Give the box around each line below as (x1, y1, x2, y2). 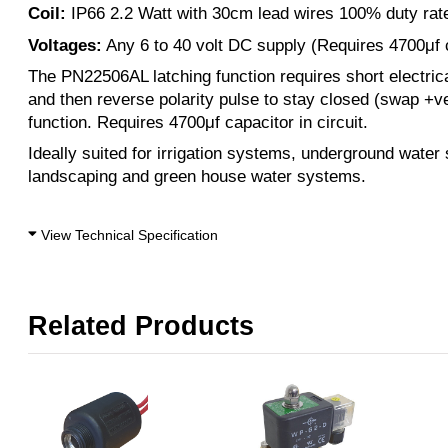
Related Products (28, 311, 254, 342)
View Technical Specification (37, 226, 218, 243)
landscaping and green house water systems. (28, 167, 366, 187)
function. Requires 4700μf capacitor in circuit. (28, 112, 368, 132)
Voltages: (28, 35, 102, 55)
